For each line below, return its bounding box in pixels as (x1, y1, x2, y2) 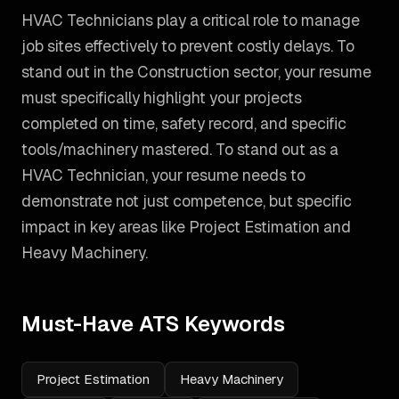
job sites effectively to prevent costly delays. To (21, 36, 354, 56)
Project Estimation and (189, 216, 351, 237)
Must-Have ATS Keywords (21, 310, 285, 338)
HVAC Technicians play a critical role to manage (21, 10, 360, 30)
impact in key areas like (21, 216, 189, 237)
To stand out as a (212, 139, 338, 159)
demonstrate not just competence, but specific (21, 191, 352, 211)
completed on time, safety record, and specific (21, 113, 346, 134)
